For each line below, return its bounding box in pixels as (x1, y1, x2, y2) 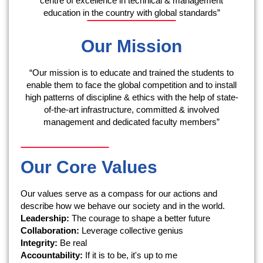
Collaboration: (21, 225, 79, 235)
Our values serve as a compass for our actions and (21, 188, 217, 198)
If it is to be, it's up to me (83, 249, 177, 260)
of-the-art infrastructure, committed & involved (44, 104, 219, 114)
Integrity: (21, 237, 58, 248)
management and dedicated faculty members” (43, 116, 220, 127)
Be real (58, 237, 87, 248)
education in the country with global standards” (43, 7, 220, 18)
